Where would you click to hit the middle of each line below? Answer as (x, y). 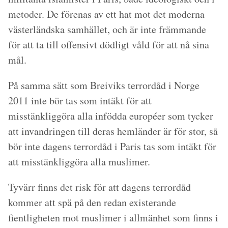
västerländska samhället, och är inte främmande (107, 29)
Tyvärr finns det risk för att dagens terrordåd (99, 187)
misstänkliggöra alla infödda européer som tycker (111, 116)
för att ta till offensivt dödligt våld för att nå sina (109, 45)
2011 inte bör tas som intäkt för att (80, 101)
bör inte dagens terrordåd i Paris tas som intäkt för (112, 146)
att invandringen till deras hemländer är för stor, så (113, 131)
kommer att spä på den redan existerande (92, 202)
